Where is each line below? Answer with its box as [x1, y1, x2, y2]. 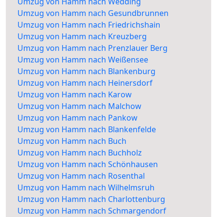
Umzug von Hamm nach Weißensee [17, 54, 148, 65]
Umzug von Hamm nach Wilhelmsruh [17, 182, 155, 193]
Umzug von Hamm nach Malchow [17, 101, 141, 112]
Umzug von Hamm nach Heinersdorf [17, 77, 153, 89]
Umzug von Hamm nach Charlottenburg [17, 194, 165, 205]
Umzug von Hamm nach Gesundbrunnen [17, 8, 169, 19]
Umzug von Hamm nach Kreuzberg [17, 31, 147, 42]
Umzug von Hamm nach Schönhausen [17, 159, 158, 170]
